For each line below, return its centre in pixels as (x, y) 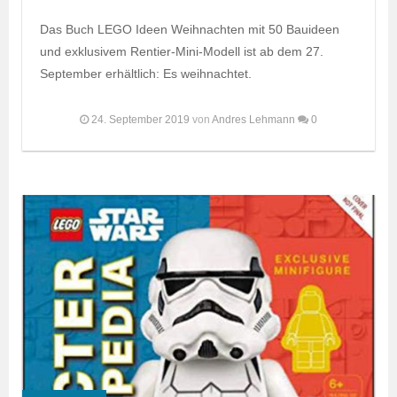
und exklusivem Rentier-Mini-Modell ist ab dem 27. (182, 51)
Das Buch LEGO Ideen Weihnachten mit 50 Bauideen (190, 29)
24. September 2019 (140, 119)
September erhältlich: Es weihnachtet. (146, 73)
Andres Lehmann (253, 119)
